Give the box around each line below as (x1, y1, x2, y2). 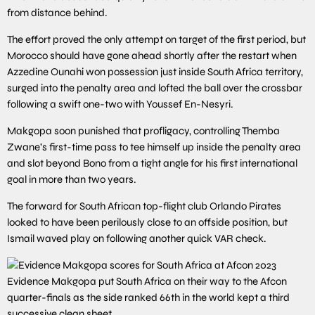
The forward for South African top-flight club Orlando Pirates (7, 199, 281, 212)
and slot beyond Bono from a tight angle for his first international (7, 156, 297, 169)
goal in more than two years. (7, 172, 136, 186)
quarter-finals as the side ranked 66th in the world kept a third (7, 290, 290, 304)
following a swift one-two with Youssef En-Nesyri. (7, 97, 233, 110)
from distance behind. (7, 6, 108, 19)
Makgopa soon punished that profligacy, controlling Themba (7, 124, 280, 137)
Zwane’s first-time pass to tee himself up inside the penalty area (7, 140, 301, 153)
